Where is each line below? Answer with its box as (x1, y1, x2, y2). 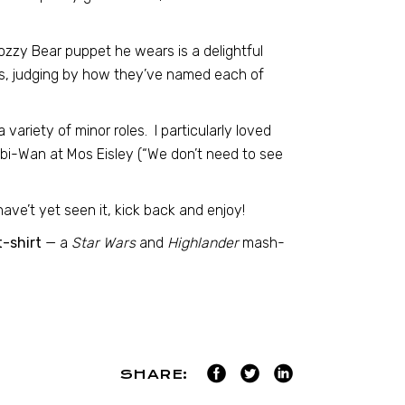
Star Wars (67, 234, 136, 251)
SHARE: (119, 366, 188, 382)
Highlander (166, 234, 239, 251)
